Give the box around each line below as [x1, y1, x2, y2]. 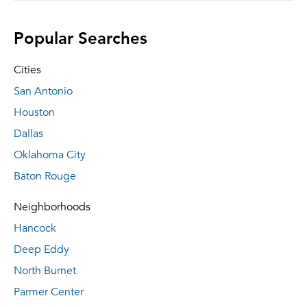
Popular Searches [14, 23, 147, 51]
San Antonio [14, 84, 73, 98]
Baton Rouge [14, 169, 76, 183]
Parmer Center [14, 285, 84, 299]
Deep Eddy [14, 243, 69, 256]
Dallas [14, 127, 43, 140]
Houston [14, 106, 55, 119]
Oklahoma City [14, 148, 86, 162]
